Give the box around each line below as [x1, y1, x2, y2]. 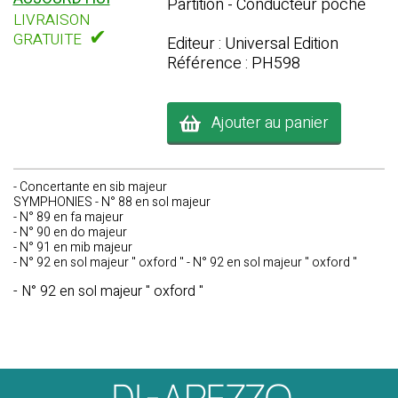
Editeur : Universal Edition [166, 32, 338, 56]
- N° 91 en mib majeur [13, 238, 132, 257]
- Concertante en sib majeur [13, 178, 167, 196]
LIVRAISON [12, 9, 90, 31]
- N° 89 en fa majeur [13, 208, 123, 227]
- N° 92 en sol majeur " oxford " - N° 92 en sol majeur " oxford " [13, 253, 357, 272]
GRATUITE [12, 28, 82, 51]
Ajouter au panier [200, 110, 329, 135]
